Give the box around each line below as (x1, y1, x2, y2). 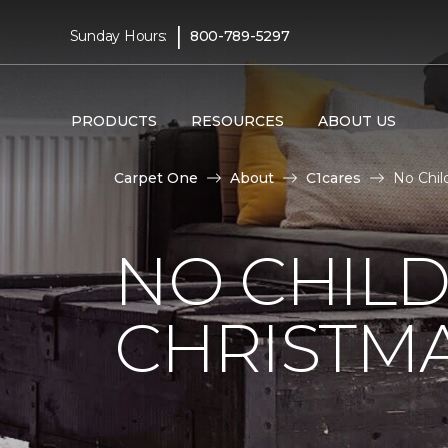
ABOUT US (317, 111, 396, 130)
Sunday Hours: (69, 26, 168, 45)
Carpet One (114, 169, 198, 187)
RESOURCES (190, 111, 284, 130)
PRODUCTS (70, 111, 157, 130)
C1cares (306, 169, 361, 187)
